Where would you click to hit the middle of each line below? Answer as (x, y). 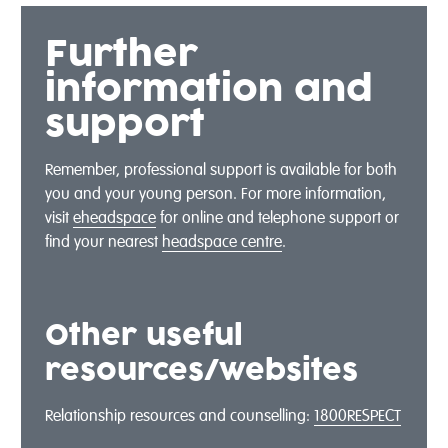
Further (121, 54)
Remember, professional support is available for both (220, 170)
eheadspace (114, 218)
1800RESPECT (357, 416)
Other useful (143, 335)
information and (208, 89)
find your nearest (103, 242)
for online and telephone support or (277, 218)
